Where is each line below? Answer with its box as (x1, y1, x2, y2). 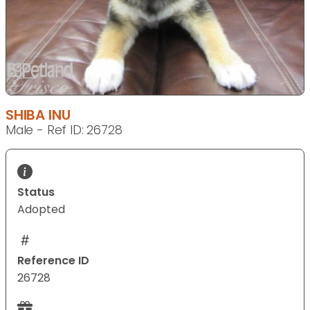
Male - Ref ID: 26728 (6, 122, 122, 139)
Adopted (17, 201, 65, 218)
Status (17, 184, 55, 201)
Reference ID (17, 253, 89, 269)
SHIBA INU (6, 105, 71, 125)
